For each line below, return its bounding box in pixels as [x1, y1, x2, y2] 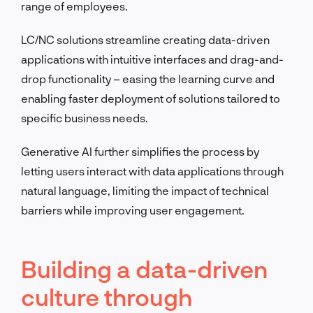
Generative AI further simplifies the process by [21, 144, 259, 158]
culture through [21, 282, 192, 311]
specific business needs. [21, 110, 148, 124]
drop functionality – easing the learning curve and [21, 71, 275, 85]
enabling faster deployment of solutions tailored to [21, 91, 280, 105]
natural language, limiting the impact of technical [21, 183, 269, 197]
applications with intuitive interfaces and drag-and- [21, 52, 284, 66]
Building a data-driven [21, 254, 268, 283]
